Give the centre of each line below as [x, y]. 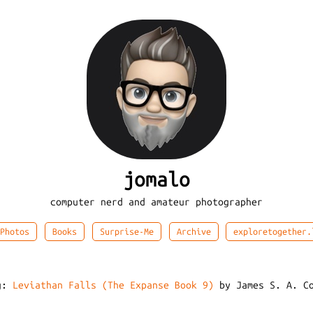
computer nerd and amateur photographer [156, 203]
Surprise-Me [126, 232]
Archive [194, 232]
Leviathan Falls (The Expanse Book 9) [113, 286]
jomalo [156, 180]
